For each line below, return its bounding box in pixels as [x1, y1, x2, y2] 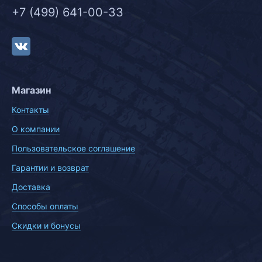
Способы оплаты [12, 201, 78, 211]
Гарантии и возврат [12, 163, 89, 173]
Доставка [12, 182, 50, 192]
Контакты [12, 105, 49, 115]
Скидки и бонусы [12, 220, 81, 230]
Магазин [12, 84, 51, 96]
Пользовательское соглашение [12, 143, 135, 153]
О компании [12, 124, 60, 134]
